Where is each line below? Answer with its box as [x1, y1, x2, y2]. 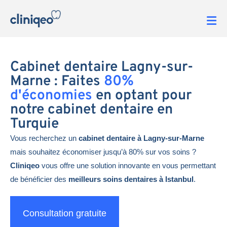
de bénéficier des [10, 174, 68, 183]
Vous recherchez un [10, 133, 79, 142]
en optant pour [92, 86, 192, 105]
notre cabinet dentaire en [10, 100, 173, 119]
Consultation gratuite [23, 208, 106, 218]
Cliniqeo [10, 161, 40, 170]
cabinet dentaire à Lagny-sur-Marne [79, 133, 204, 142]
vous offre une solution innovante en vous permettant [40, 161, 216, 170]
